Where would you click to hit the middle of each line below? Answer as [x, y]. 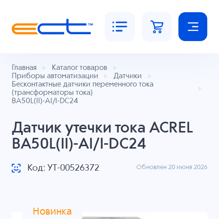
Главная [24, 68]
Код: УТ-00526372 [63, 168]
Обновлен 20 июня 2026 [172, 168]
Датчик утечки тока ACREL [102, 128]
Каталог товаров [79, 68]
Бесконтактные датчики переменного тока [82, 85]
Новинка [53, 212]
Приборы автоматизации [55, 76]
